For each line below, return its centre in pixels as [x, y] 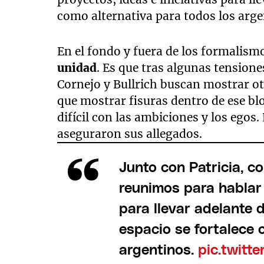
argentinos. [158, 251]
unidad [77, 67]
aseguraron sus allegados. [131, 133]
